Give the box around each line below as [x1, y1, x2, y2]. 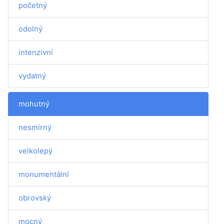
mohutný [18, 99, 49, 108]
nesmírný [18, 122, 51, 132]
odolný [18, 24, 42, 33]
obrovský [18, 193, 51, 202]
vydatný [18, 71, 46, 80]
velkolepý [18, 146, 52, 155]
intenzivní [18, 47, 53, 57]
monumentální [18, 169, 69, 179]
